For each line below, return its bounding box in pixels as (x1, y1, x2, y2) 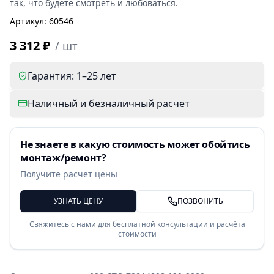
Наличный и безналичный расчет (28, 97, 190, 110)
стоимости (117, 229, 157, 239)
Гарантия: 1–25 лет (28, 69, 116, 83)
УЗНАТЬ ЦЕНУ (54, 196, 103, 206)
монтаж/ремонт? (20, 151, 106, 165)
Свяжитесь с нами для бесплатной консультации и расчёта (29, 219, 245, 229)
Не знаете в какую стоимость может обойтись (20, 138, 250, 151)
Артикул (10, 15, 44, 27)
